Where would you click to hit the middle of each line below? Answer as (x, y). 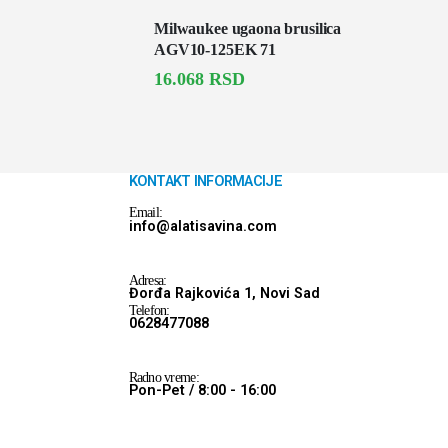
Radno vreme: (163, 376)
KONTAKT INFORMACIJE (205, 181)
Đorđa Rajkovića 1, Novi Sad (224, 293)
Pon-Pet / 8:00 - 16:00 (202, 390)
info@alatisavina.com (202, 226)
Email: (145, 211)
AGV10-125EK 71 (215, 49)
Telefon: (149, 309)
